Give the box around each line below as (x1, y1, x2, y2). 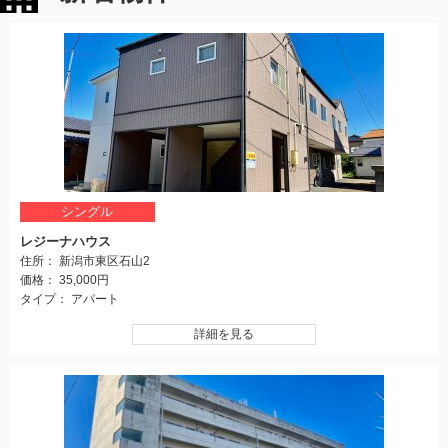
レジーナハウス (20, 233, 111, 249)
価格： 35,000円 (20, 272, 109, 287)
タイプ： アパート (20, 291, 119, 306)
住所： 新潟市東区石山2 (20, 253, 150, 268)
